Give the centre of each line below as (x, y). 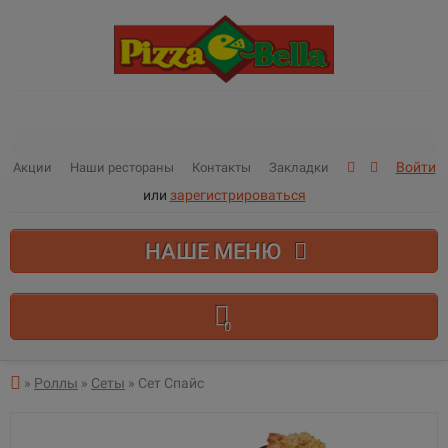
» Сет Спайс (164, 382)
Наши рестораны (121, 167)
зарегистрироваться (237, 195)
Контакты (221, 167)
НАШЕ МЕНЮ (215, 251)
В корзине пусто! (224, 351)
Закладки (298, 167)
